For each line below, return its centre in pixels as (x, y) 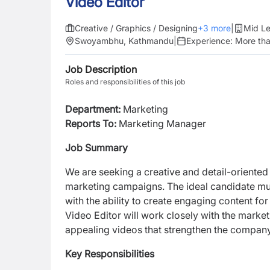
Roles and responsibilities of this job (125, 82)
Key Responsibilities (110, 254)
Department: (93, 109)
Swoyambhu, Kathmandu (124, 41)
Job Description (101, 69)
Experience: (211, 41)
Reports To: (91, 124)
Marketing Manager (162, 124)
